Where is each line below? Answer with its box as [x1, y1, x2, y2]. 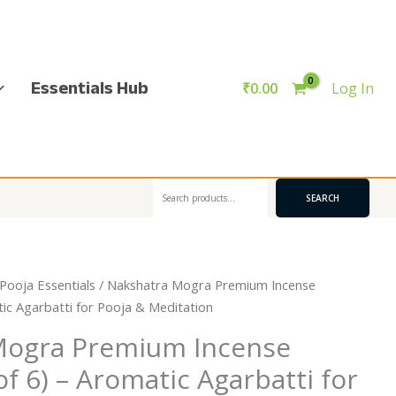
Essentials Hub [30, 78, 148, 97]
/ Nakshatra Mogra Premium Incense [95, 276, 316, 293]
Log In [331, 78, 374, 98]
